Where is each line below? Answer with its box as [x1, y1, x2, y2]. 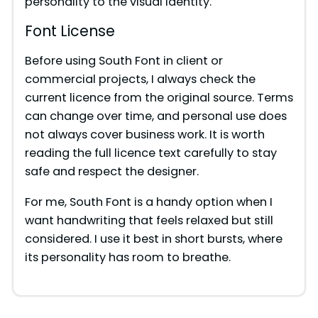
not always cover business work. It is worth [24, 126, 265, 143]
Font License [24, 21, 115, 42]
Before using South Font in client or [24, 53, 223, 70]
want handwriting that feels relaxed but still [24, 212, 273, 229]
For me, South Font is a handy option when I [24, 193, 273, 210]
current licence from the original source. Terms [24, 89, 293, 106]
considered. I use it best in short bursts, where [24, 230, 283, 247]
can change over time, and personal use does [24, 108, 287, 125]
